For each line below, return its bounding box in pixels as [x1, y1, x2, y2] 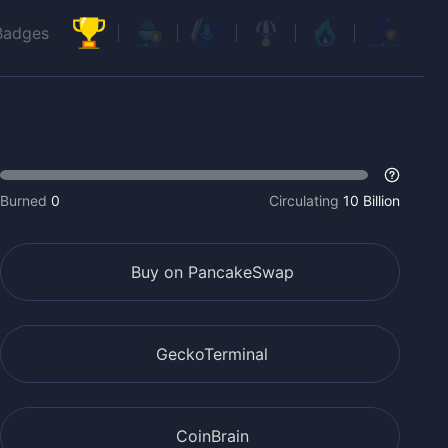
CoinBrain [175, 426, 249, 446]
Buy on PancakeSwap [130, 262, 294, 282]
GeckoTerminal [156, 344, 268, 364]
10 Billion [343, 192, 400, 209]
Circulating [269, 192, 339, 209]
